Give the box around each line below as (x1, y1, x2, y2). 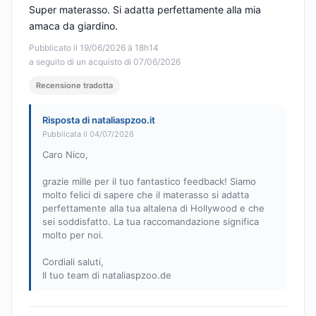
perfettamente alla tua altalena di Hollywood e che (42, 202, 265, 214)
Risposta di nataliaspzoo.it (42, 114, 155, 126)
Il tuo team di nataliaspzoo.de (42, 269, 171, 281)
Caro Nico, (42, 149, 88, 161)
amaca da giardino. (29, 20, 118, 32)
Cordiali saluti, (42, 256, 104, 268)
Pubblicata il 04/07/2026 (42, 129, 134, 140)
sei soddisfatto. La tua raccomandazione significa (42, 216, 259, 228)
